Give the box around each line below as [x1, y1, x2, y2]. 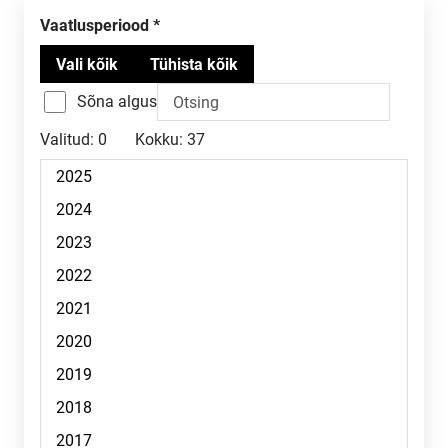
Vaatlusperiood [50, 16, 149, 35]
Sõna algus [77, 92, 157, 111]
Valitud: [40, 130, 94, 149]
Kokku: [135, 130, 183, 149]
